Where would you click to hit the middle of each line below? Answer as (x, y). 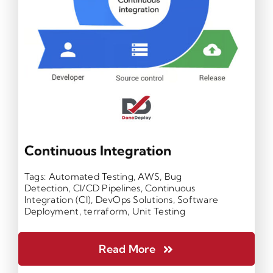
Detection (46, 188)
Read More (127, 249)
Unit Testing (158, 211)
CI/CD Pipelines (107, 188)
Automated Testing (91, 176)
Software (198, 200)
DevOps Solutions (134, 200)
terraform (106, 211)
